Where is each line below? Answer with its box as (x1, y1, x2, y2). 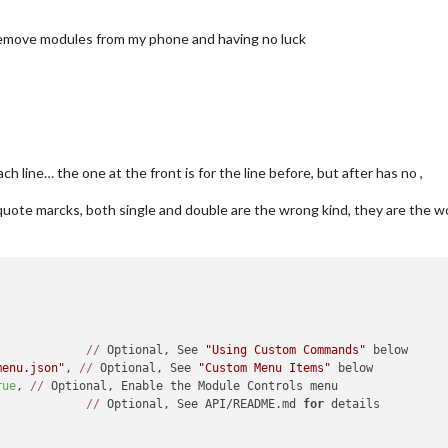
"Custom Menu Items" (198, 360, 332, 375)
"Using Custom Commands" (205, 342, 367, 357)
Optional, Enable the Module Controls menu (44, 378, 339, 393)
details (324, 396, 381, 411)
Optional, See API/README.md (100, 396, 304, 411)
